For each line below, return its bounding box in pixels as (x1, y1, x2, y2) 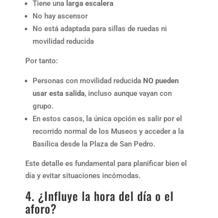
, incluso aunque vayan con (84, 89, 172, 98)
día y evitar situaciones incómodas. (25, 171, 141, 180)
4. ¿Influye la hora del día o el (25, 186, 174, 204)
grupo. (32, 101, 54, 110)
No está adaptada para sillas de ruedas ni (32, 24, 167, 33)
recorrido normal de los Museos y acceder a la (32, 127, 184, 136)
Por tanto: (25, 56, 58, 65)
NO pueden (143, 76, 179, 85)
